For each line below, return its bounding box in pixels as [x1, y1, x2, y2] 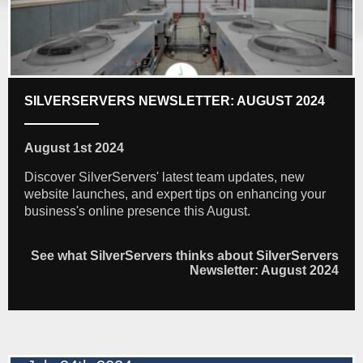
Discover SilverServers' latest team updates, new [24, 170, 305, 185]
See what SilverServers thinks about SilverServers [31, 249, 339, 263]
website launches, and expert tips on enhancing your [24, 187, 326, 202]
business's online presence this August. [24, 204, 250, 219]
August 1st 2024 [24, 141, 124, 156]
